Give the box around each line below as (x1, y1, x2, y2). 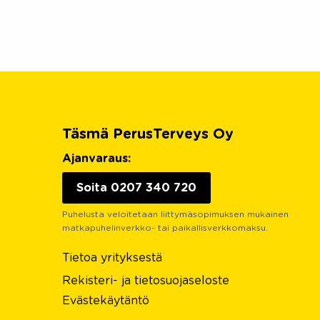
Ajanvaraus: (62, 153, 131, 165)
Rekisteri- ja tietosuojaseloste (62, 275, 229, 287)
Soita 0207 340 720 (76, 182, 196, 194)
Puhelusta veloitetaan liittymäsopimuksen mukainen (62, 210, 289, 219)
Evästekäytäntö (62, 295, 149, 307)
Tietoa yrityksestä (62, 252, 162, 264)
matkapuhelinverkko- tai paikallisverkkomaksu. (62, 224, 268, 233)
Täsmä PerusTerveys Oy (62, 127, 234, 142)
